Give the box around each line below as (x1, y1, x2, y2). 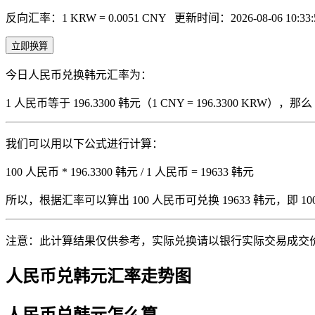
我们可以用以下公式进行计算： (6, 137, 163, 150)
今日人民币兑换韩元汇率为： (6, 68, 152, 81)
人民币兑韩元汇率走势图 (6, 266, 191, 285)
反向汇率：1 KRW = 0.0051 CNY (6, 11, 169, 24)
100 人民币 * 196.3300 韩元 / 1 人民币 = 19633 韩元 (6, 165, 254, 178)
